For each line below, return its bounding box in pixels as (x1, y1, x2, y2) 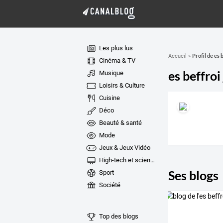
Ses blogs (168, 167, 219, 183)
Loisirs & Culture (97, 82, 145, 89)
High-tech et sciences (97, 156, 150, 164)
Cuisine (97, 94, 120, 102)
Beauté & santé (97, 119, 142, 126)
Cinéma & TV (97, 57, 135, 64)
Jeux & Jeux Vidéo (97, 144, 150, 151)
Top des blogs (97, 212, 138, 220)
